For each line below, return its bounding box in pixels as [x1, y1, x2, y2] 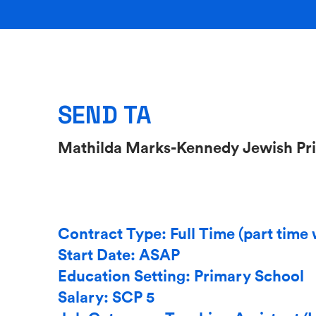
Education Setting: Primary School [58, 265, 304, 286]
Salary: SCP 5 [58, 286, 154, 307]
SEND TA [58, 99, 152, 130]
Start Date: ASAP [58, 244, 180, 265]
